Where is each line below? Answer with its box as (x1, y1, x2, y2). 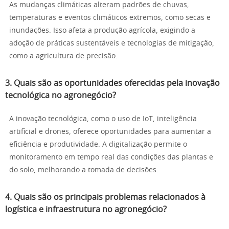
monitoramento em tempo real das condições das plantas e (9, 154, 213, 161)
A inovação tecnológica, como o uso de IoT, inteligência (9, 116, 197, 123)
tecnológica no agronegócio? (5, 91, 116, 100)
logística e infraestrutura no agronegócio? (5, 205, 167, 214)
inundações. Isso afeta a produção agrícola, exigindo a (9, 27, 195, 34)
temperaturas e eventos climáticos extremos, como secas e (9, 14, 211, 21)
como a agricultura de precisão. (9, 53, 118, 60)
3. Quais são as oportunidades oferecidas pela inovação (5, 79, 220, 87)
